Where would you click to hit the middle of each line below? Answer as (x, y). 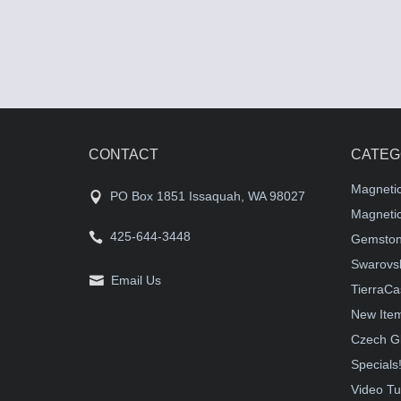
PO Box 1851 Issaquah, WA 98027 (208, 196)
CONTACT (124, 154)
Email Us (136, 280)
